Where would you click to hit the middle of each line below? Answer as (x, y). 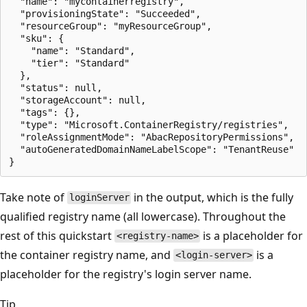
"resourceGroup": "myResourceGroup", (110, 26)
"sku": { (36, 38)
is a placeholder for (252, 235)
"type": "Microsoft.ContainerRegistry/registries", (149, 124)
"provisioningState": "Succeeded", (105, 13)
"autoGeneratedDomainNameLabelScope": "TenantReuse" (151, 149)
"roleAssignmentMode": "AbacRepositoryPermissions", (151, 137)
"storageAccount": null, (77, 100)
